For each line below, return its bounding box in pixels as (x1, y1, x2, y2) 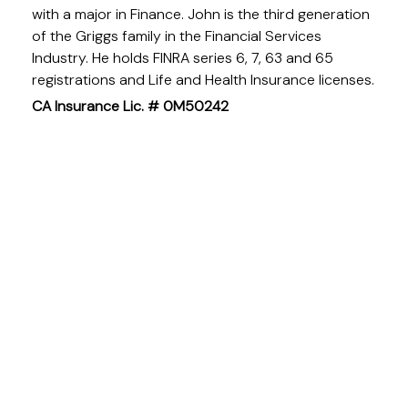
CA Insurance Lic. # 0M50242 (32, 97, 229, 116)
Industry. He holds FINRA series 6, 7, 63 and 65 (32, 48, 333, 67)
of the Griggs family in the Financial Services (32, 26, 321, 46)
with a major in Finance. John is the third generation (32, 5, 370, 24)
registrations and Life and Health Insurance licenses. (32, 70, 374, 89)
